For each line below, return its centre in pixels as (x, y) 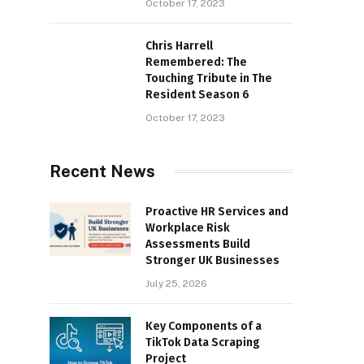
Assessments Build (198, 244)
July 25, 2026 (176, 283)
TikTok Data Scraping (203, 342)
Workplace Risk (188, 227)
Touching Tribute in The (209, 78)
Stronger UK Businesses (212, 260)
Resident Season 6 (197, 94)
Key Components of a (204, 326)
